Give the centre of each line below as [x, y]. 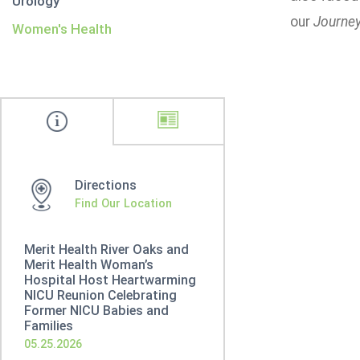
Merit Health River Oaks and [106, 250]
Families [49, 326]
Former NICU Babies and [96, 311]
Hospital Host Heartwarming [110, 280]
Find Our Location [123, 203]
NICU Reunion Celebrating [100, 295]
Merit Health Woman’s [89, 265]
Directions [106, 185]
